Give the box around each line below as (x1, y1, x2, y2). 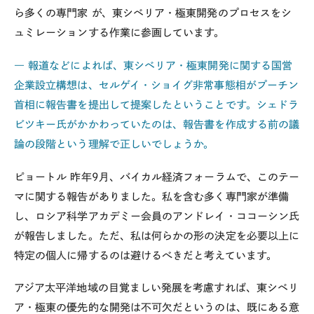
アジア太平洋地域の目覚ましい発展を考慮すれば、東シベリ (14, 282, 299, 294)
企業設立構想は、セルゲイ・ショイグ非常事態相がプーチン (14, 79, 299, 90)
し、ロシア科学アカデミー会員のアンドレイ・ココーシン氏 (14, 210, 300, 221)
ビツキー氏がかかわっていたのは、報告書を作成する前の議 (14, 118, 300, 130)
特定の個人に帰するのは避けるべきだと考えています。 (14, 250, 277, 261)
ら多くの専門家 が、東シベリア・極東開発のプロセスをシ (14, 8, 292, 18)
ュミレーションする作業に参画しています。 (14, 27, 225, 38)
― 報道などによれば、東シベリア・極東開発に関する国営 (14, 60, 293, 71)
